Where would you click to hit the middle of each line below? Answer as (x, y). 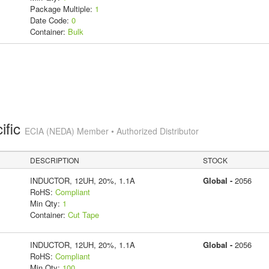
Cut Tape (83, 214)
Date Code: (50, 20)
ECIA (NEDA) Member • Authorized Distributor (111, 131)
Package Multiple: (62, 8)
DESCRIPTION (55, 160)
